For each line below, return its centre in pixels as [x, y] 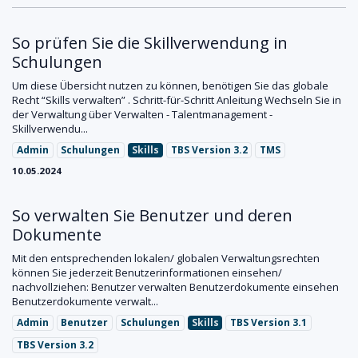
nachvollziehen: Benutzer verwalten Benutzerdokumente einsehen [175, 287]
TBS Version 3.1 [269, 322]
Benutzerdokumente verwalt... [85, 301]
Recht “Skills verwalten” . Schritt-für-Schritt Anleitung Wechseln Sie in [177, 100]
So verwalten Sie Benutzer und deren [152, 215]
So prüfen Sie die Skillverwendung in [150, 43]
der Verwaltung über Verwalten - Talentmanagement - [142, 114]
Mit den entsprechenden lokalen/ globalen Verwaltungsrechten [166, 258]
